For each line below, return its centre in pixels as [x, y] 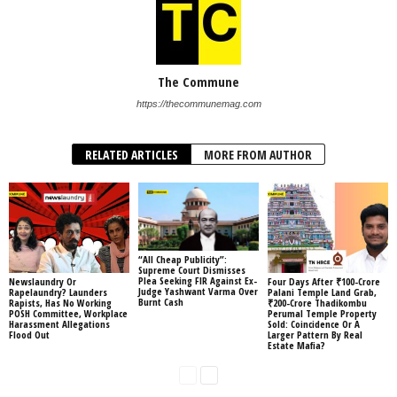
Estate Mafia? [296, 345]
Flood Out [29, 334]
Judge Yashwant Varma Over [198, 291]
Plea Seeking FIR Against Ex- [197, 280]
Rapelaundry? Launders [58, 292]
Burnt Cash [160, 301]
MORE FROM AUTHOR [258, 155]
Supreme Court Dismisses [191, 269]
